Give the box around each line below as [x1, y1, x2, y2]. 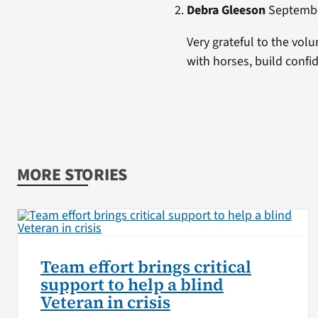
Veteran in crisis [40, 290, 170, 314]
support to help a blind [40, 273, 224, 296]
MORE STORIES [16, 162, 128, 187]
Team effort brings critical [40, 255, 251, 278]
